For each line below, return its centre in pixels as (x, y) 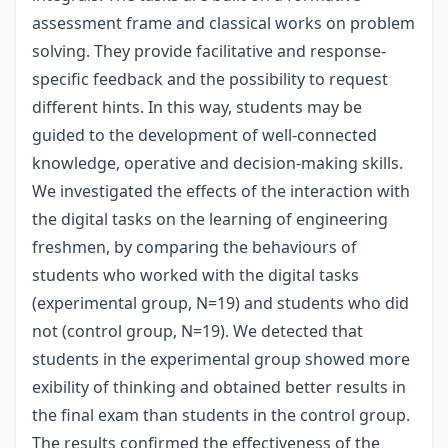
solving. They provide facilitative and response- (209, 51)
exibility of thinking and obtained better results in (219, 387)
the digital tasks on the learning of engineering (210, 219)
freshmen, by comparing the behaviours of (194, 247)
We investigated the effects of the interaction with (221, 191)
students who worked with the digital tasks (195, 275)
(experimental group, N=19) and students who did (220, 303)
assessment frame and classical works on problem (223, 23)
